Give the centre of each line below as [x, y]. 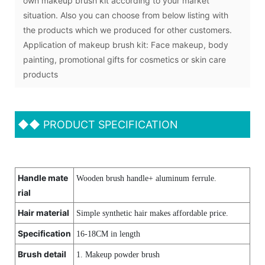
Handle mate [43, 177]
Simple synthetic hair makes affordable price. [152, 213]
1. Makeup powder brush [118, 254]
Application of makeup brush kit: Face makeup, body [126, 44]
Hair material [43, 212]
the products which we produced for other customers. [127, 30]
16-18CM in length [108, 234]
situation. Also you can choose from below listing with [126, 15]
